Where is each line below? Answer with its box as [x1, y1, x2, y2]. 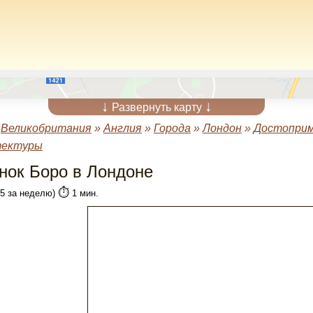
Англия [103, 122, 142, 134]
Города [153, 122, 191, 134]
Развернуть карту [108, 101, 205, 113]
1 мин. [68, 188, 99, 198]
